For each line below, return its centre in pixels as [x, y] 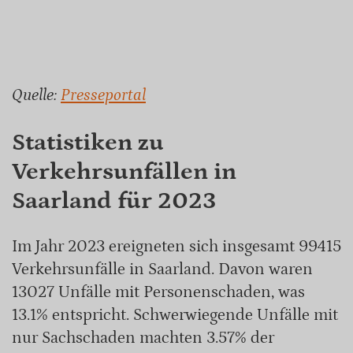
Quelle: [36, 96]
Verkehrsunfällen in [124, 172]
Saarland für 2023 [114, 201]
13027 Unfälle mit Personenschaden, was [158, 292]
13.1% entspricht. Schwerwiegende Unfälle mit [175, 315]
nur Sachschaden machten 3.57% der [143, 338]
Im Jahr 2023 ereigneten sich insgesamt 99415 [176, 246]
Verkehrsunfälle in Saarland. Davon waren [162, 269]
